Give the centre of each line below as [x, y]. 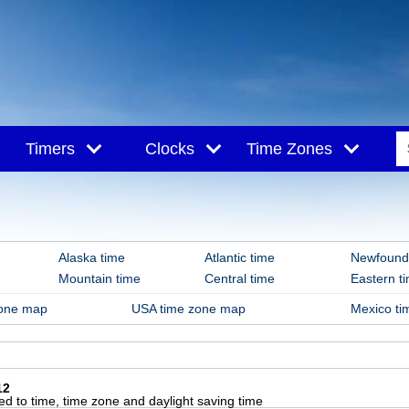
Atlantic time [240, 257]
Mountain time [100, 278]
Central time [240, 278]
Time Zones [296, 149]
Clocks [177, 149]
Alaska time [92, 257]
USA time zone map [189, 309]
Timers [57, 149]
